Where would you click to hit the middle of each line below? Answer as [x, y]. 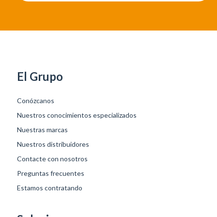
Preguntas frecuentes [51, 173]
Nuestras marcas [42, 129]
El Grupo [40, 76]
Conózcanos [36, 100]
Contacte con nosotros [52, 158]
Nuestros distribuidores [53, 144]
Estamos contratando [50, 187]
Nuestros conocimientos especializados [77, 115]
